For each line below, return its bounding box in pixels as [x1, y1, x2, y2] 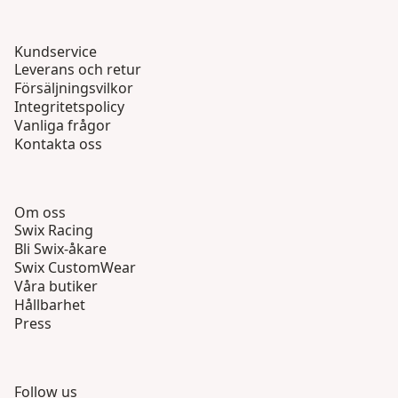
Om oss [14, 203, 66, 223]
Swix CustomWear [14, 258, 136, 278]
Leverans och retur [14, 60, 141, 80]
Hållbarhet [14, 295, 85, 315]
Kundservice [14, 42, 97, 62]
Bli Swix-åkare [14, 239, 107, 259]
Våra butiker [14, 276, 98, 297]
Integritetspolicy [14, 97, 124, 117]
